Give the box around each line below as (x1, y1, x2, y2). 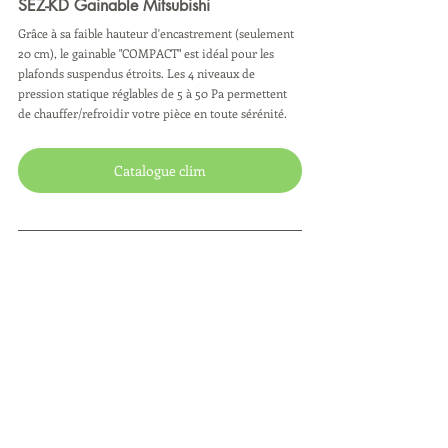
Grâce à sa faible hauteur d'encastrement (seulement (18, 25, 297, 42)
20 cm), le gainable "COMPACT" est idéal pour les (18, 45, 277, 62)
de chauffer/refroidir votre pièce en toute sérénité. (18, 105, 287, 122)
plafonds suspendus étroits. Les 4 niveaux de (18, 65, 258, 82)
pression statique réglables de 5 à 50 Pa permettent (18, 85, 290, 102)
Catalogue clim (114, 161, 206, 181)
